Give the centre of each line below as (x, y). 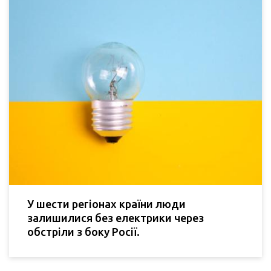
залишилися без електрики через (116, 217)
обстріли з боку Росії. (83, 231)
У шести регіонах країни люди (106, 204)
